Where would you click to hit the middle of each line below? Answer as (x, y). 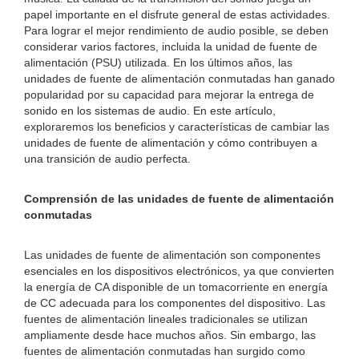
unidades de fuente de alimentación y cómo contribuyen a (171, 143)
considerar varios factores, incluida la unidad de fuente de (171, 46)
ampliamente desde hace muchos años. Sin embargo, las (170, 335)
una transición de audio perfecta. (107, 159)
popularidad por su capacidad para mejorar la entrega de (169, 95)
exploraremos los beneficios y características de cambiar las (177, 127)
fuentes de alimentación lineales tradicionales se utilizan (166, 319)
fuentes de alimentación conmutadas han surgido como (165, 351)
